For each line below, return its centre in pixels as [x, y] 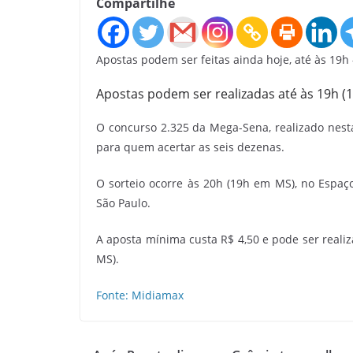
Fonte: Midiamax [140, 295]
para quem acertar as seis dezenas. [190, 147]
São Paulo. [123, 203]
